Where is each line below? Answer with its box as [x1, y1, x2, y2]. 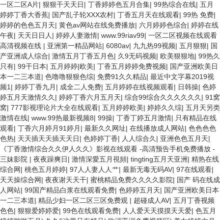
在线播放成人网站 [130, 124, 185, 132]
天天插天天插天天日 [18, 135, 80, 142]
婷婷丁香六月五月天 [59, 93, 121, 101]
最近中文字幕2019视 [150, 73, 214, 81]
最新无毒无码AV [123, 165, 172, 173]
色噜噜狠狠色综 [45, 73, 93, 81]
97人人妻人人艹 [70, 165, 119, 173]
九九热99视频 [133, 42, 175, 50]
